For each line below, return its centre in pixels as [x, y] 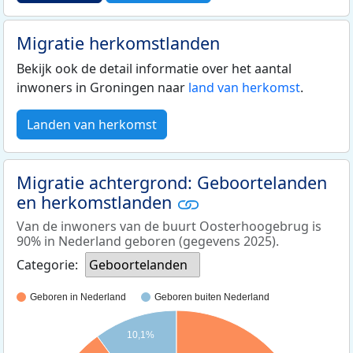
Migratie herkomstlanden [118, 43]
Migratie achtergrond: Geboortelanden [172, 182]
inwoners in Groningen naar [102, 87]
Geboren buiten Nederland [212, 297]
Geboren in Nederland [78, 297]
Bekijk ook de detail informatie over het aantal [154, 68]
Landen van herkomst [92, 124]
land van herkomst [244, 87]
